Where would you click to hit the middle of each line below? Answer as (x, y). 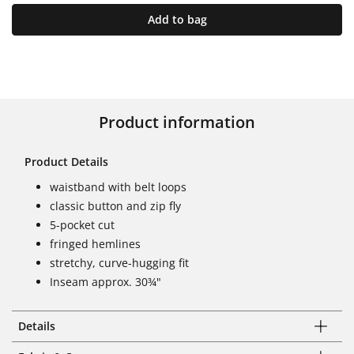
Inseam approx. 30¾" (105, 281)
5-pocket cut (82, 224)
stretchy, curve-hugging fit (119, 262)
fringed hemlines (95, 243)
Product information (177, 122)
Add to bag (177, 19)
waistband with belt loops (118, 186)
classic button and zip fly (115, 205)
